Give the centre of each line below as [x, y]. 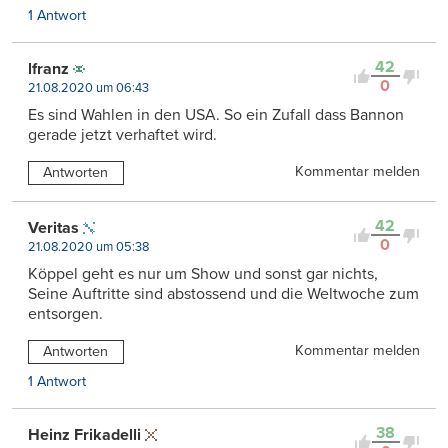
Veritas [53, 228]
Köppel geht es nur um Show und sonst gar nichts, [203, 274]
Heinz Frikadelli [84, 435]
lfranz [48, 69]
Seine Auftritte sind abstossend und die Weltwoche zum [223, 294]
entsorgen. [65, 314]
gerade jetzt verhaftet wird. [122, 135]
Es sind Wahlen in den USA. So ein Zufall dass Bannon [216, 115]
